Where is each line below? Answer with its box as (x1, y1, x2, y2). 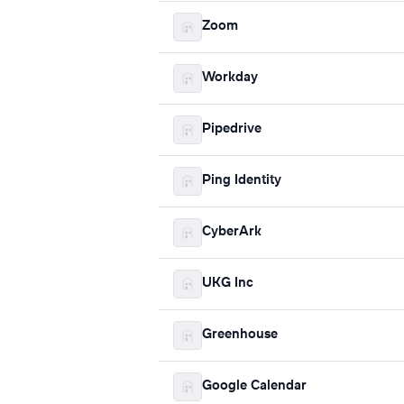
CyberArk (202, 225, 262, 239)
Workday (202, 71, 258, 85)
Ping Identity (202, 174, 281, 188)
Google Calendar (202, 380, 307, 393)
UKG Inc (202, 277, 253, 290)
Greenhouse (202, 328, 278, 342)
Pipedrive (202, 123, 262, 136)
